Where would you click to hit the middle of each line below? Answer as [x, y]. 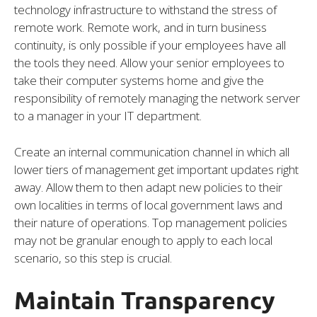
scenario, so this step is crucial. [93, 258]
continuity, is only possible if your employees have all [150, 45]
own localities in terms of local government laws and [148, 204]
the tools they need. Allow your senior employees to [149, 63]
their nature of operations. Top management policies [151, 222]
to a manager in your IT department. [108, 116]
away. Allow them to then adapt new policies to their [148, 187]
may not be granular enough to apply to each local [143, 240]
